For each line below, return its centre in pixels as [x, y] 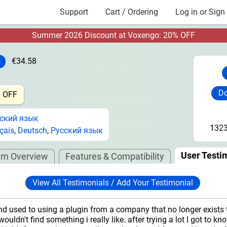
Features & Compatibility [115, 156]
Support [74, 12]
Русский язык [77, 130]
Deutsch [32, 130]
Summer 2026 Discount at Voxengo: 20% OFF [113, 35]
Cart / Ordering [132, 12]
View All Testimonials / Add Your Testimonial [113, 183]
